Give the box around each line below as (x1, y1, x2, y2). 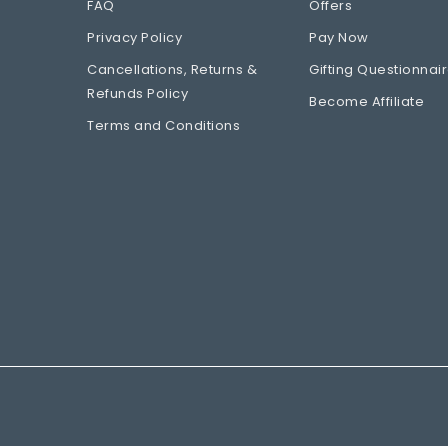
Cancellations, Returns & (87, 59, 257, 79)
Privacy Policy (87, 27, 182, 47)
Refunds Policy (87, 83, 188, 103)
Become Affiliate (309, 91, 425, 111)
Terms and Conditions (87, 115, 240, 135)
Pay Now (309, 27, 369, 47)
